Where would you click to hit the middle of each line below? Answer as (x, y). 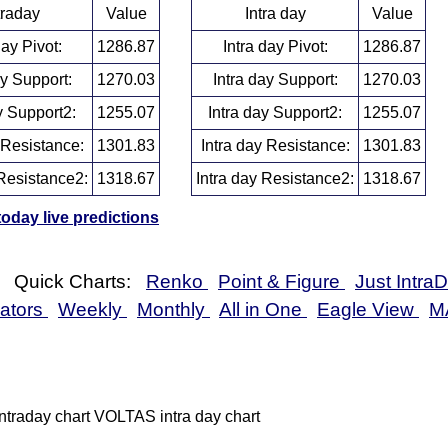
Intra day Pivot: (275, 46)
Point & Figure (281, 281)
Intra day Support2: (275, 112)
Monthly (173, 309)
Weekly (92, 309)
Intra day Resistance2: (275, 178)
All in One (263, 309)
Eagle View (368, 309)
